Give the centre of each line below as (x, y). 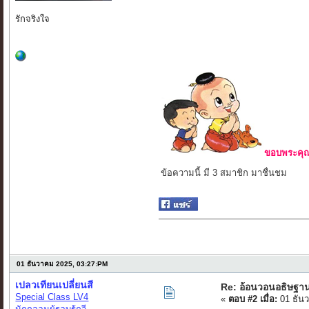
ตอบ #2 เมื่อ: (253, 299)
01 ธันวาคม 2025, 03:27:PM (62, 264)
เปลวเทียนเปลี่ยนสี (54, 285)
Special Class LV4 (52, 297)
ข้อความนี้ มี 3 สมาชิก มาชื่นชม (224, 173)
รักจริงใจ (33, 19)
